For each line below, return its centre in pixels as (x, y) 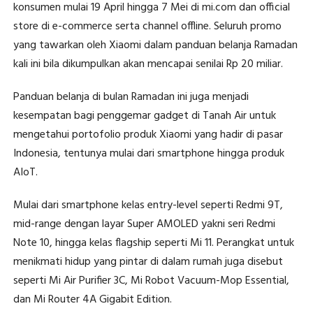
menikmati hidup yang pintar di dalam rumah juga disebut (148, 262)
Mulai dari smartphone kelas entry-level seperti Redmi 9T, (148, 205)
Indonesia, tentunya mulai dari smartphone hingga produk (148, 153)
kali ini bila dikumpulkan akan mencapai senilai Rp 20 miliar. (148, 64)
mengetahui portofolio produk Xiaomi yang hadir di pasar (148, 134)
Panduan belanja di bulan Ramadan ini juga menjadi (131, 97)
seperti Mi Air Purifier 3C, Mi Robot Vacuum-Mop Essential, (151, 281)
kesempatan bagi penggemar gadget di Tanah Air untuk (144, 116)
